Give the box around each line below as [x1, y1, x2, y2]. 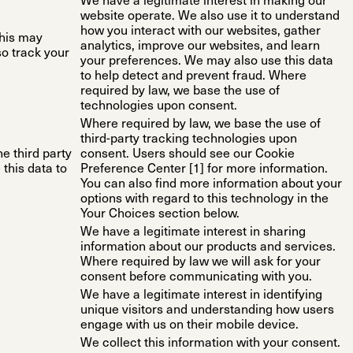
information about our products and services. [80, 241, 336, 255]
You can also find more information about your [80, 178, 342, 191]
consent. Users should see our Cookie [80, 148, 295, 162]
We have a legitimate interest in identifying [80, 289, 322, 303]
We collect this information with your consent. [80, 337, 340, 351]
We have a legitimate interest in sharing [80, 226, 306, 240]
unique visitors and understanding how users [80, 304, 334, 318]
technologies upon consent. [80, 100, 237, 113]
